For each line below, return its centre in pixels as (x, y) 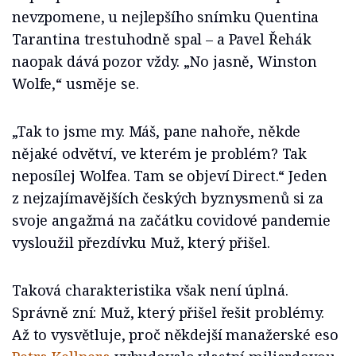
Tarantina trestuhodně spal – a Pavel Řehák (162, 39)
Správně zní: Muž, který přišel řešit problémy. (168, 313)
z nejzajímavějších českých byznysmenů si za (168, 198)
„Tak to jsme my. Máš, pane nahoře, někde (157, 132)
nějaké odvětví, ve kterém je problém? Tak (160, 154)
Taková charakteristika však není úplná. (150, 290)
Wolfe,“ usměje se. (75, 84)
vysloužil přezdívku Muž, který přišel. (141, 243)
